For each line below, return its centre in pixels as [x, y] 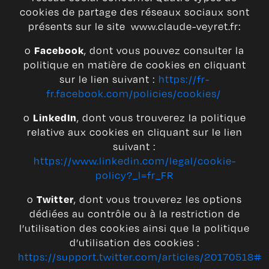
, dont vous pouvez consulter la [164, 50]
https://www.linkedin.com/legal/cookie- [134, 161]
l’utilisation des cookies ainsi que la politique [134, 228]
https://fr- [184, 79]
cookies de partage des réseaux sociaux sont [134, 12]
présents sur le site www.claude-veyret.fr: [134, 26]
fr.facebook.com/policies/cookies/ [133, 94]
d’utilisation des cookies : [134, 243]
